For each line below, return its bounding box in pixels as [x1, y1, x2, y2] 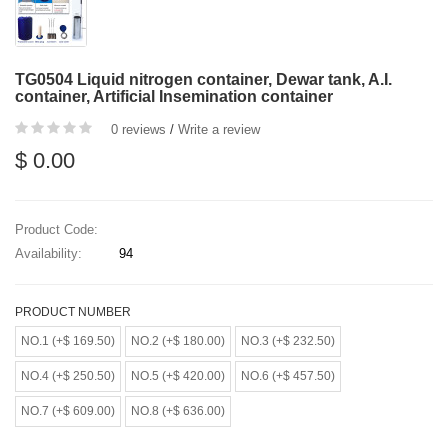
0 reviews [111, 122, 166, 138]
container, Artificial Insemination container [15, 88, 333, 106]
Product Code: [15, 222, 98, 238]
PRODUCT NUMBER [15, 305, 131, 320]
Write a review [178, 122, 260, 138]
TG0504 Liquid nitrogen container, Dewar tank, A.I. [15, 71, 392, 89]
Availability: [15, 246, 82, 262]
